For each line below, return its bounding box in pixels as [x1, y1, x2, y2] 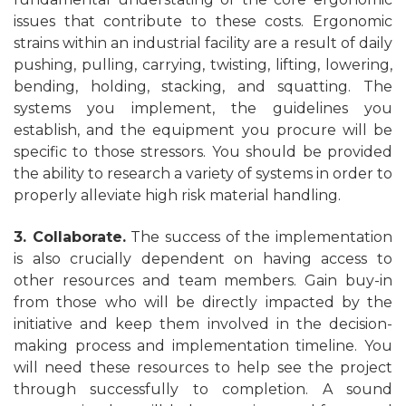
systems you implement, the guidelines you [14, 99, 392, 117]
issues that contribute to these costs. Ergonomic [14, 12, 392, 30]
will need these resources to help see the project [14, 358, 392, 376]
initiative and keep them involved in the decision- [14, 314, 392, 333]
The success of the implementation [125, 227, 393, 246]
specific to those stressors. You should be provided [14, 142, 392, 160]
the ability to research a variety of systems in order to [14, 164, 392, 182]
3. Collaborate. [14, 227, 126, 246]
